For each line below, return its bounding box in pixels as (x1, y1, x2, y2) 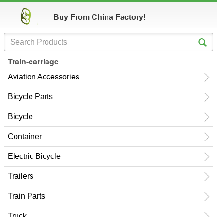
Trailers (8, 172, 33, 180)
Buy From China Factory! (53, 13, 146, 21)
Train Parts (8, 192, 45, 200)
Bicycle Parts (8, 93, 53, 101)
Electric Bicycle (8, 152, 61, 160)
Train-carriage (8, 56, 59, 67)
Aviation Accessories (8, 73, 79, 81)
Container (8, 132, 42, 140)
